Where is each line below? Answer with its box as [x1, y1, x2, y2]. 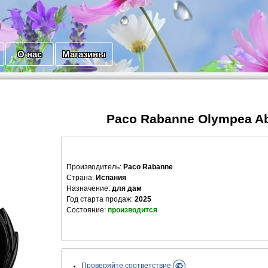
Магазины [62, 49, 106, 60]
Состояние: [66, 206, 108, 215]
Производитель [66, 163, 120, 172]
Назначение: [66, 184, 110, 193]
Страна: [66, 173, 94, 182]
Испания [96, 173, 126, 182]
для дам [112, 184, 142, 193]
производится [108, 206, 157, 215]
